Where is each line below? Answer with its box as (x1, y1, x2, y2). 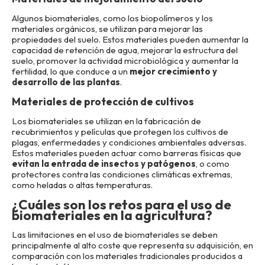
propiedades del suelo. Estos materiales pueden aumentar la (12, 34, 248, 45)
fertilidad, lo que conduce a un (12, 66, 128, 77)
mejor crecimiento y (128, 66, 217, 77)
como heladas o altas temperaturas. (12, 179, 153, 190)
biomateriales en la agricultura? (12, 206, 212, 224)
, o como (196, 158, 230, 169)
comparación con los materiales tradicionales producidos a (12, 250, 243, 261)
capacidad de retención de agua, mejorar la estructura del (12, 44, 238, 56)
